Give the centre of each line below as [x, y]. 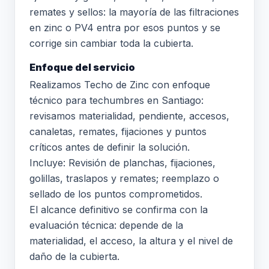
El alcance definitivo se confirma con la [119, 210]
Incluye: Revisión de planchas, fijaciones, [122, 163]
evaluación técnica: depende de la [106, 225]
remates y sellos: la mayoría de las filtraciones [134, 12]
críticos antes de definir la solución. [110, 147]
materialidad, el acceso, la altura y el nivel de [131, 241]
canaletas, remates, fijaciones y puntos [118, 131]
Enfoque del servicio [82, 67]
